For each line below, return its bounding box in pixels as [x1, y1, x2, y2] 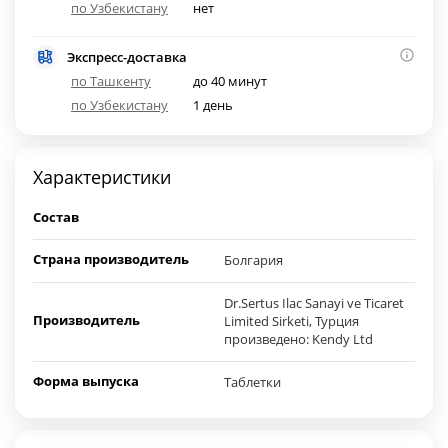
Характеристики [33, 165, 171, 190]
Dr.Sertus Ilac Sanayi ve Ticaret [224, 294, 404, 313]
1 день [193, 96, 234, 115]
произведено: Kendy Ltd [224, 330, 373, 349]
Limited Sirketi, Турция [224, 312, 359, 331]
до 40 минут [193, 72, 268, 91]
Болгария [224, 251, 283, 270]
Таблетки [224, 373, 281, 392]
